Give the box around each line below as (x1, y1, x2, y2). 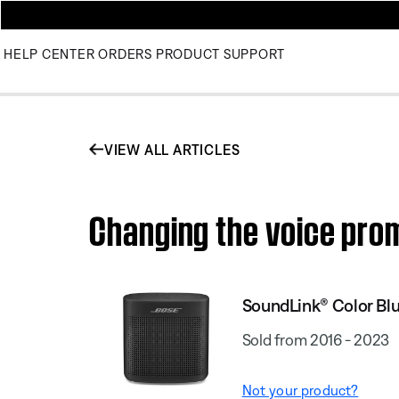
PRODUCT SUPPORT (155, 46, 285, 61)
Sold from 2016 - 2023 (241, 330, 390, 349)
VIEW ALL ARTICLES (103, 141, 240, 158)
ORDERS (98, 46, 152, 61)
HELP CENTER (4, 46, 95, 61)
